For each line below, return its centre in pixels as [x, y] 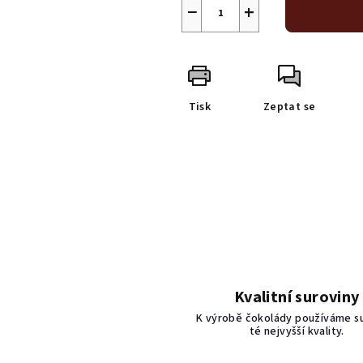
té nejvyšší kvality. [297, 331]
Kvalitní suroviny [297, 297]
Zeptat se [289, 107]
